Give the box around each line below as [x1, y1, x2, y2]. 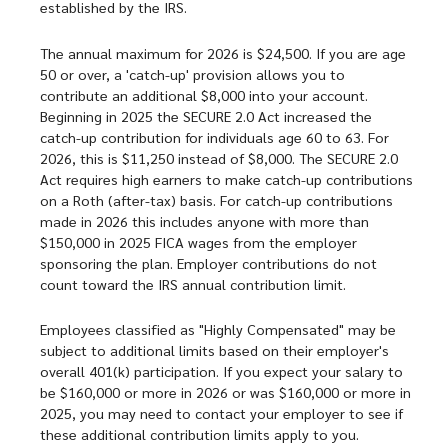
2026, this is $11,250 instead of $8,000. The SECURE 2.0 [40, 148, 398, 167]
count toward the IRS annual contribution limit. [40, 274, 346, 293]
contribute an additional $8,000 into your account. [40, 85, 368, 104]
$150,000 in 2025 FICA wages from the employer [40, 232, 357, 251]
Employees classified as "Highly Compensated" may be [40, 320, 396, 339]
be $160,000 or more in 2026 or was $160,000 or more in [40, 383, 411, 402]
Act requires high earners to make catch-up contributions [40, 169, 413, 188]
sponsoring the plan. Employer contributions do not [40, 253, 377, 272]
